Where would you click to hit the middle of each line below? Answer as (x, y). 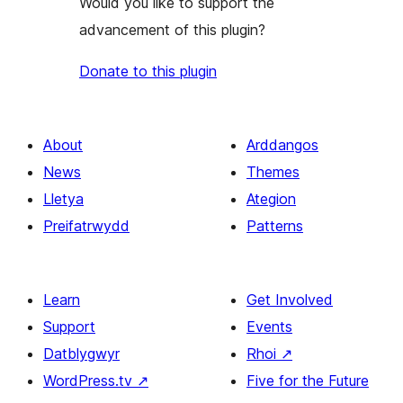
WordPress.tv (90, 380)
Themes (273, 171)
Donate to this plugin (148, 71)
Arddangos (282, 144)
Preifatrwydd (86, 225)
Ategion (271, 198)
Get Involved (290, 299)
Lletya (63, 198)
